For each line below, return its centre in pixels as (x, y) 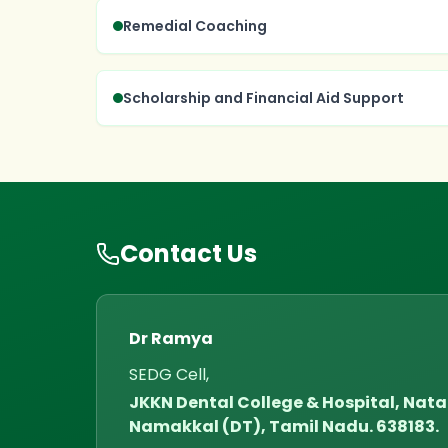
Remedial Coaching (195, 26)
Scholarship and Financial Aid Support (263, 98)
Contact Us (188, 253)
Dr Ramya (171, 338)
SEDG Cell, (169, 374)
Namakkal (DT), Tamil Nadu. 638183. (284, 426)
